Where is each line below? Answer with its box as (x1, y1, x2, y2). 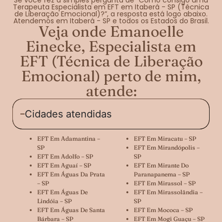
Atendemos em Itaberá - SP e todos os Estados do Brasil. (13, 15, 209, 26)
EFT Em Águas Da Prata (37, 170, 105, 178)
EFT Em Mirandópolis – (134, 143, 200, 151)
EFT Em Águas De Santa (37, 206, 105, 214)
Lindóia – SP (37, 197, 72, 205)
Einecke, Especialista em (26, 37, 196, 55)
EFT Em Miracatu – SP (134, 134, 196, 142)
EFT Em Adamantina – (37, 134, 100, 142)
